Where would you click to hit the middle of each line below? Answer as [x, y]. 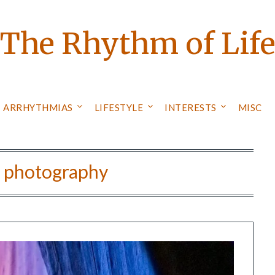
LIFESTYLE [119, 107]
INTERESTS [191, 107]
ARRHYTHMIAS [38, 107]
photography [56, 171]
